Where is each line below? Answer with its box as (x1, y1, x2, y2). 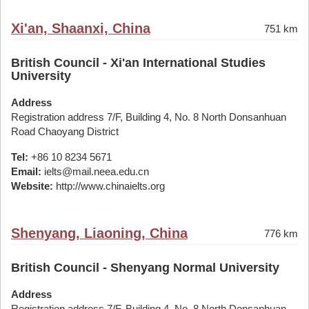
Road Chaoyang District (11, 126, 119, 137)
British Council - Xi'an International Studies (11, 56, 266, 70)
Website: (11, 180, 53, 192)
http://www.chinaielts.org (53, 180, 165, 192)
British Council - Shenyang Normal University (11, 261, 279, 275)
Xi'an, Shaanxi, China (11, 21, 150, 36)
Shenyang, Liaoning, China (11, 226, 188, 241)
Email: (11, 166, 41, 177)
